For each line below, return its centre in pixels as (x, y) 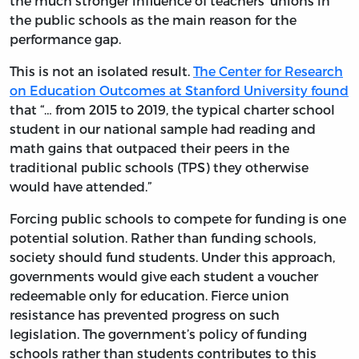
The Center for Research (268, 71)
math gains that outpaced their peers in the (149, 147)
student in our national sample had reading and (163, 128)
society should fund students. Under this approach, (172, 256)
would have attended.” (81, 186)
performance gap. (65, 38)
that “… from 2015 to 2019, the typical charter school (172, 109)
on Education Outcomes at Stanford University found (179, 90)
